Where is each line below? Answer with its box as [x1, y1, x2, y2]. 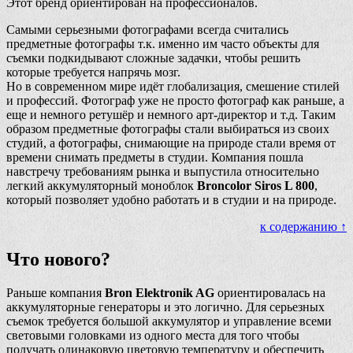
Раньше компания [6, 286, 105, 300]
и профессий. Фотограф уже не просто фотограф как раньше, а [6, 93, 344, 107]
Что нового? [6, 249, 110, 270]
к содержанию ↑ [260, 219, 347, 233]
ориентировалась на [214, 286, 325, 300]
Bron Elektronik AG [105, 286, 214, 300]
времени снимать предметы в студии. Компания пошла [6, 150, 303, 164]
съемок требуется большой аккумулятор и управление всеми [6, 314, 332, 329]
